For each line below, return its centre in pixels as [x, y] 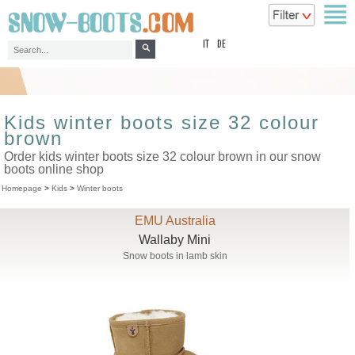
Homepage [22, 188]
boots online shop [54, 169]
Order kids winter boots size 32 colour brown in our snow [162, 157]
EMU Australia [175, 221]
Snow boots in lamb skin [175, 256]
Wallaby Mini [175, 240]
